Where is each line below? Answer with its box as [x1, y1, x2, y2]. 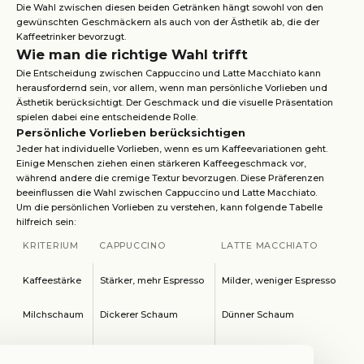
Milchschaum [23, 309, 84, 320]
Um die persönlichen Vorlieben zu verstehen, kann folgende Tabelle [16, 201, 323, 213]
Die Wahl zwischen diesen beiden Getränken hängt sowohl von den [16, 2, 323, 13]
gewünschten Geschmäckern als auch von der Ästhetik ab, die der [16, 16, 319, 28]
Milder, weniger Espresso [222, 275, 336, 286]
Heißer [100, 343, 130, 354]
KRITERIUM [23, 240, 79, 251]
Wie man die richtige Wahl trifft [16, 46, 248, 63]
